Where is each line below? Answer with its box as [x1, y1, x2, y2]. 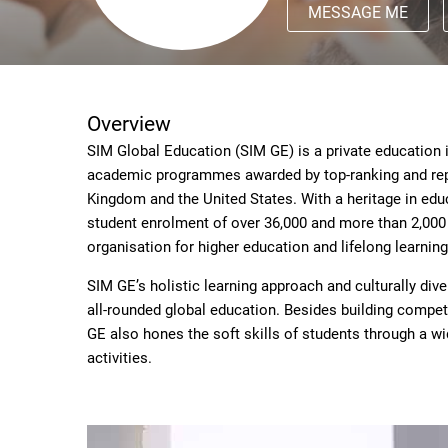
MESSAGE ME [308, 3, 408, 22]
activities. [87, 349, 152, 367]
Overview [87, 112, 171, 136]
